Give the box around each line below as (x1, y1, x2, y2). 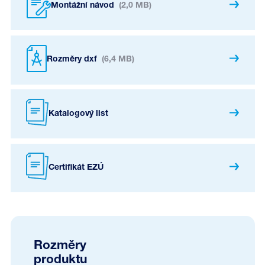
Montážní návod (50, 1, 117, 11)
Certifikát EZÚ (48, 163, 104, 172)
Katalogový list (48, 109, 108, 118)
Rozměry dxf (46, 55, 99, 64)
